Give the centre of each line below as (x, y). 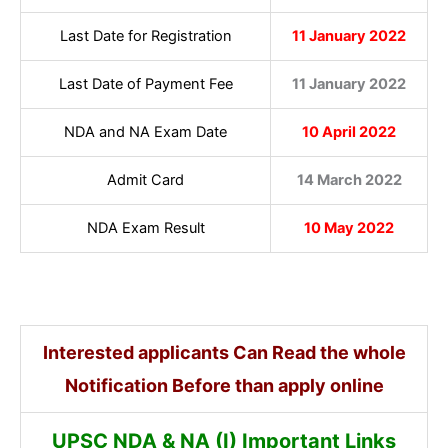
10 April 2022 (349, 131)
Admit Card (145, 179)
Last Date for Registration (145, 35)
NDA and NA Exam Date (145, 131)
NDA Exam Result (145, 227)
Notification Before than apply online (224, 385)
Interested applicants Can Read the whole (224, 352)
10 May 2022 (349, 227)
